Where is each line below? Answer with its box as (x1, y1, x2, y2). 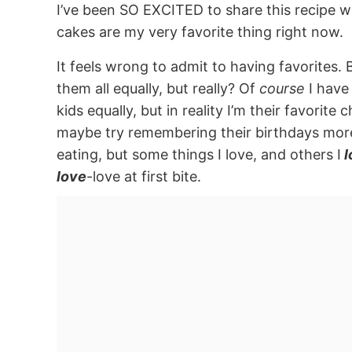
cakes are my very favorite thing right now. (57, 24, 343, 41)
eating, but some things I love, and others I (57, 146, 341, 163)
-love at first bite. (86, 168, 201, 185)
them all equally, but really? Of (57, 80, 259, 97)
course (259, 80, 305, 97)
